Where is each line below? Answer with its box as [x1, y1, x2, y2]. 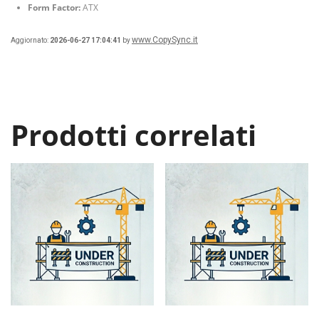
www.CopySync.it [132, 34, 198, 45]
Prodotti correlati [11, 115, 256, 155]
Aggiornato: [11, 36, 50, 44]
